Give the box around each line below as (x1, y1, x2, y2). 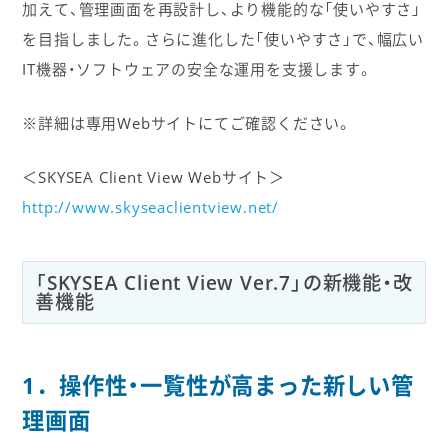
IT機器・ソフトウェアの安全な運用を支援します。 (22, 59, 373, 80)
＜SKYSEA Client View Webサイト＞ (22, 167, 285, 188)
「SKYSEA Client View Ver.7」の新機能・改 (34, 269, 413, 297)
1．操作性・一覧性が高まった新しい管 (22, 370, 414, 402)
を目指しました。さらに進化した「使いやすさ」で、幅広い (22, 29, 424, 50)
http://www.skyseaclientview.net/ (22, 197, 279, 218)
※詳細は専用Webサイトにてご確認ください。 (22, 113, 352, 134)
